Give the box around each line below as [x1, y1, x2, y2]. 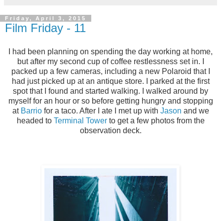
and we [181, 107, 209, 115]
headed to [16, 116, 54, 125]
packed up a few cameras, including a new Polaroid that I [11, 67, 210, 76]
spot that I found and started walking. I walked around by [13, 87, 208, 96]
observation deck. [79, 126, 142, 135]
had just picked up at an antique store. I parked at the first [11, 77, 210, 86]
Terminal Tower [53, 116, 107, 125]
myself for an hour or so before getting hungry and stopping [8, 97, 213, 106]
